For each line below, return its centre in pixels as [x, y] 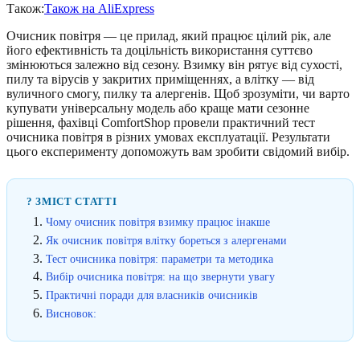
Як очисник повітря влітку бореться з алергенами [166, 240]
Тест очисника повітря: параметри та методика [160, 258]
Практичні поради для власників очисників [152, 295]
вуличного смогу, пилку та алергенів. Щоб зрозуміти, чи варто [178, 94]
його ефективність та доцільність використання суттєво [160, 50]
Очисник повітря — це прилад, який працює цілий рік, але [169, 36]
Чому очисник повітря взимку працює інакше [158, 222]
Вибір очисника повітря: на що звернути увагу [160, 277]
